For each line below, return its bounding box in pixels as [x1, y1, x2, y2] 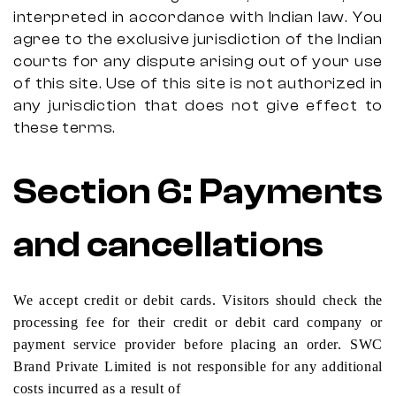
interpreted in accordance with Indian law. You [13, 9, 383, 26]
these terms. [13, 119, 117, 136]
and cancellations [13, 225, 324, 265]
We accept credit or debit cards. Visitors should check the [13, 293, 383, 308]
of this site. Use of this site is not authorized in [13, 75, 383, 92]
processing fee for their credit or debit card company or [13, 315, 383, 330]
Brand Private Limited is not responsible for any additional [13, 359, 383, 374]
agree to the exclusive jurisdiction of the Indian [13, 31, 383, 48]
